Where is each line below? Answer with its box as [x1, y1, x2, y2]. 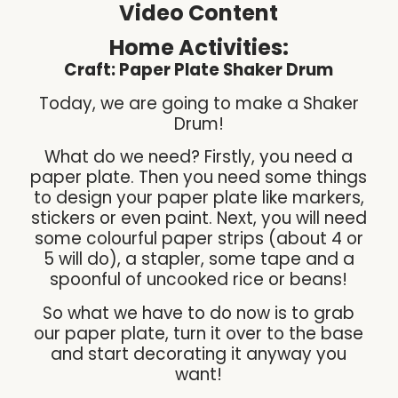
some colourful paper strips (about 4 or [34, 227, 363, 251]
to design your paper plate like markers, [33, 186, 364, 211]
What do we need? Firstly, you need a [44, 145, 354, 170]
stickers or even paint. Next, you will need [30, 206, 367, 231]
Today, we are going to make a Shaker [38, 91, 359, 115]
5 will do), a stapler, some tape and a [43, 247, 354, 272]
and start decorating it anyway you [51, 341, 347, 366]
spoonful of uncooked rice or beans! [50, 267, 348, 292]
